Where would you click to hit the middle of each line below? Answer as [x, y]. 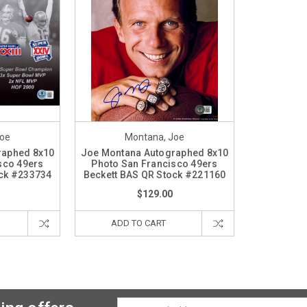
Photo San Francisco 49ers [155, 163]
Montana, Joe [155, 137]
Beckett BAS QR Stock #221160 [155, 174]
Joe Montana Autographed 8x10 [155, 152]
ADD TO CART [138, 223]
